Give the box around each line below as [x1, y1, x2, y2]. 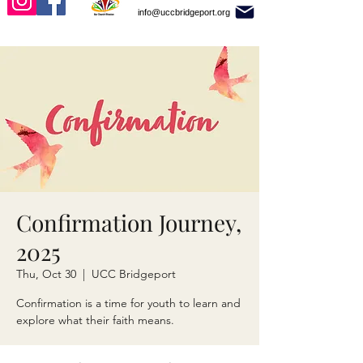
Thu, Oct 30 [16, 267, 76, 281]
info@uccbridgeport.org [138, 6, 230, 17]
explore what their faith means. [16, 313, 177, 327]
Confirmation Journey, [16, 207, 241, 237]
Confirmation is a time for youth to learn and [16, 296, 241, 310]
